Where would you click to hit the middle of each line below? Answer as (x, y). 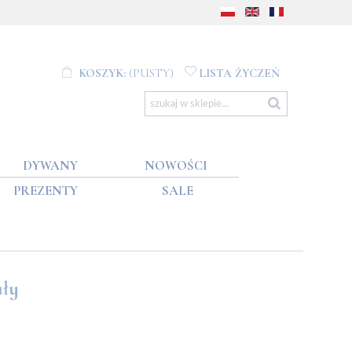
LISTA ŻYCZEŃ (239, 73)
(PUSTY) (152, 73)
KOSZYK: (102, 73)
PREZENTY (46, 191)
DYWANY (51, 165)
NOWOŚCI (176, 165)
